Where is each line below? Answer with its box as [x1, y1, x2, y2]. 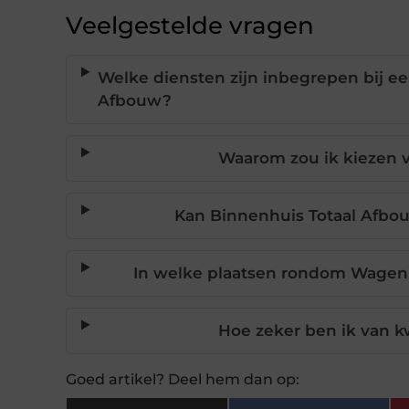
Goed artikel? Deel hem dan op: [66, 371, 299, 389]
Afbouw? [97, 91, 172, 110]
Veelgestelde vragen [66, 11, 314, 41]
